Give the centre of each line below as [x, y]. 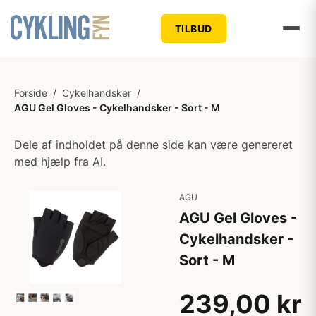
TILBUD [193, 28]
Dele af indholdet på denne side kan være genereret [153, 145]
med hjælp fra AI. [60, 162]
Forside [31, 93]
